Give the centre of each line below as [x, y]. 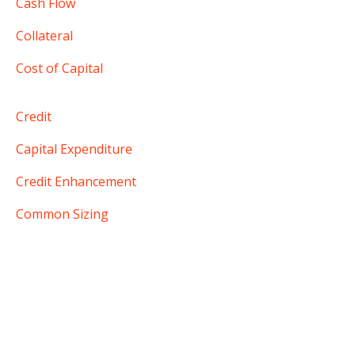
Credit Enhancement [76, 182]
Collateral [44, 36]
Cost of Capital [59, 69]
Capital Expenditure [74, 149]
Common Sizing [62, 214]
